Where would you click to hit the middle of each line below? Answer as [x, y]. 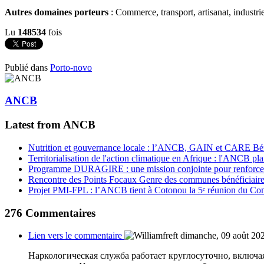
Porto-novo [71, 67]
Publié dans [26, 67]
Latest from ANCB [50, 125]
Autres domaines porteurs [57, 12]
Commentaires [59, 213]
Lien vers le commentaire [76, 236]
